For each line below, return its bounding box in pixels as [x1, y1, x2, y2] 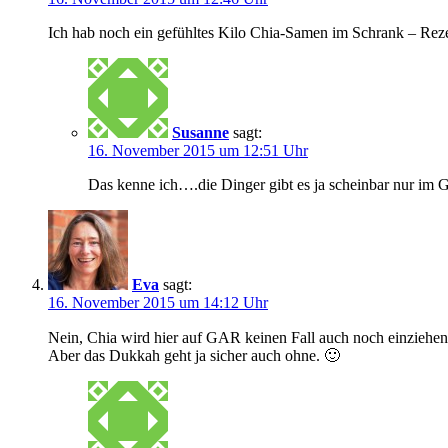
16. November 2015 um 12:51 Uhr [88, 141, 308, 159]
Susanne [172, 123, 229, 141]
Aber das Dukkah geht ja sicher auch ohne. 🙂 [48, 346, 340, 364]
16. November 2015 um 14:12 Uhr [48, 293, 268, 311]
